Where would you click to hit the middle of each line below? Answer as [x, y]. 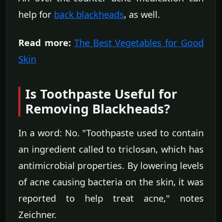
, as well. [142, 14]
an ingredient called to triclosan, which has [111, 149]
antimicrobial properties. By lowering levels [111, 166]
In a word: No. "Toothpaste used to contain [111, 133]
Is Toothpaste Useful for [101, 94]
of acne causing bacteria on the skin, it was [111, 182]
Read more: [45, 43]
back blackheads [89, 14]
